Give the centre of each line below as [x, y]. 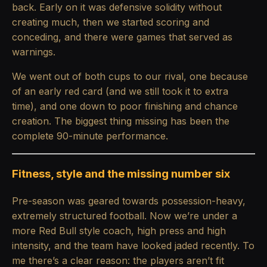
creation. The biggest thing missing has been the [121, 121]
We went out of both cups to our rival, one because [130, 76]
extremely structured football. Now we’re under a [125, 216]
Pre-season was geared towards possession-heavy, [129, 201]
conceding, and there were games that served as [122, 37]
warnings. [34, 52]
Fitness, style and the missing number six [121, 174]
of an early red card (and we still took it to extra [120, 91]
